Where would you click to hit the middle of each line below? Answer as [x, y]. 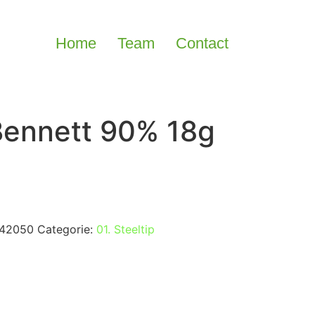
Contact [202, 44]
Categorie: [66, 229]
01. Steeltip [125, 229]
